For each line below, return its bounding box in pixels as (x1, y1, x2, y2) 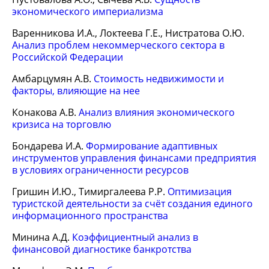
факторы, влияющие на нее (12, 84, 140, 97)
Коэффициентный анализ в (72, 231, 198, 244)
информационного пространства (12, 209, 168, 222)
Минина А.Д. (12, 231, 72, 244)
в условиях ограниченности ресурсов (12, 163, 189, 177)
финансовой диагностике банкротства (12, 243, 192, 256)
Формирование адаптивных (86, 139, 217, 153)
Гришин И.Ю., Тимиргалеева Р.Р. (12, 185, 168, 198)
